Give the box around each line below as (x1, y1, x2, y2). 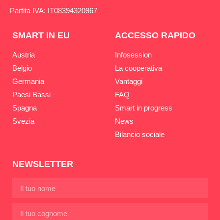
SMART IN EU (12, 30, 70, 41)
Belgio (12, 64, 32, 73)
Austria (12, 51, 35, 59)
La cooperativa (115, 64, 162, 73)
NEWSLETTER (12, 159, 73, 169)
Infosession (115, 51, 152, 59)
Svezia (12, 117, 34, 126)
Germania (12, 77, 44, 86)
